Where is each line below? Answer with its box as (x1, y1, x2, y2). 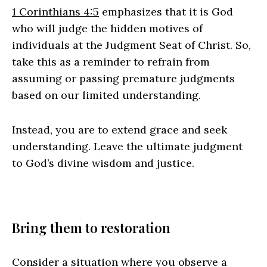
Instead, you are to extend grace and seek (12, 123, 227, 137)
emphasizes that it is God (99, 5, 233, 19)
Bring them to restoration (12, 219, 170, 237)
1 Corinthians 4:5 (12, 5, 99, 19)
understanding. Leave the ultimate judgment (12, 139, 243, 154)
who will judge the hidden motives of (12, 21, 203, 36)
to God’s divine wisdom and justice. (12, 156, 194, 170)
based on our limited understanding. (12, 88, 201, 103)
